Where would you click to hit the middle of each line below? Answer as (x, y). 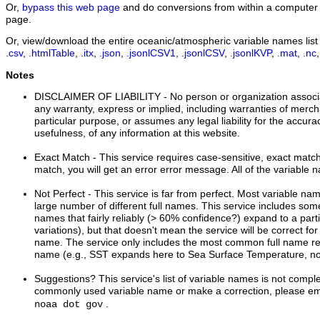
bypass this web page (71, 7)
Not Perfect (60, 194)
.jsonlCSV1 (151, 54)
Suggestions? (65, 279)
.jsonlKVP (251, 54)
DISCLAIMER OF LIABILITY (97, 97)
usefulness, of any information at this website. (137, 134)
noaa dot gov (69, 305)
